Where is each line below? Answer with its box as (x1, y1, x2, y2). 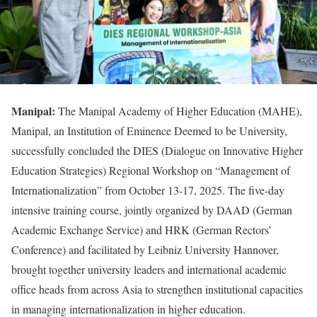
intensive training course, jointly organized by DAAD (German (11, 202, 292, 217)
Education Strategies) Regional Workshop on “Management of (11, 162, 290, 178)
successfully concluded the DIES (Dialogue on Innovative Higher (11, 142, 303, 158)
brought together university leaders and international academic (11, 261, 287, 277)
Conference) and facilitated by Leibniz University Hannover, (11, 241, 279, 257)
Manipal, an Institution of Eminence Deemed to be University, (11, 122, 287, 138)
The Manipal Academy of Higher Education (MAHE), (55, 103, 302, 118)
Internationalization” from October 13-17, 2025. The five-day (11, 182, 284, 197)
